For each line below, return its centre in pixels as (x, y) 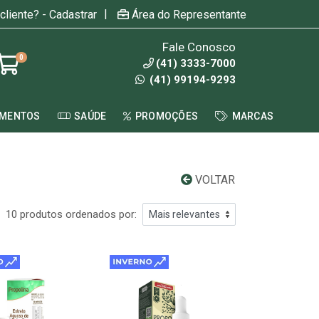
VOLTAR (214, 180)
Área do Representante (189, 14)
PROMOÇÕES (167, 116)
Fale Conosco (199, 47)
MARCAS (253, 116)
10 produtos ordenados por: (71, 214)
